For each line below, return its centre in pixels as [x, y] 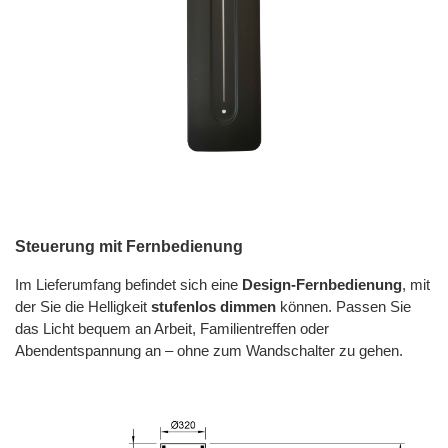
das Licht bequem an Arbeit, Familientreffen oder [172, 329]
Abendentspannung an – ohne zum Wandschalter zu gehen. [209, 351]
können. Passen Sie [343, 307]
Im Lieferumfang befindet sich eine [128, 285]
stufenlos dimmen [213, 307]
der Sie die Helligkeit [83, 307]
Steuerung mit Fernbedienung [129, 247]
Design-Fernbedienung [322, 285]
